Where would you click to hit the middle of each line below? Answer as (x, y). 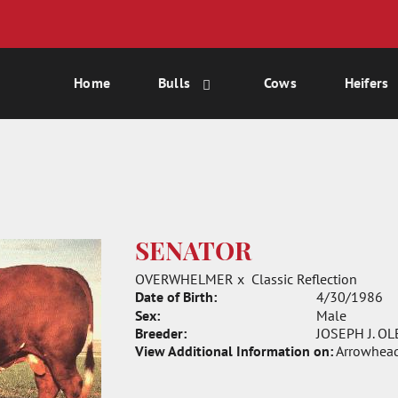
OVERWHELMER (184, 279)
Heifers (366, 83)
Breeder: (160, 333)
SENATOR (193, 254)
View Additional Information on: (234, 351)
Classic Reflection (304, 279)
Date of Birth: (175, 297)
